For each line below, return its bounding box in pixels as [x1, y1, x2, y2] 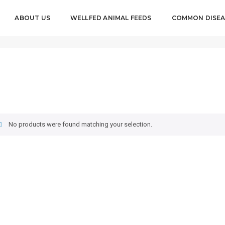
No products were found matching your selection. [8, 121, 152, 128]
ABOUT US [15, 14, 50, 22]
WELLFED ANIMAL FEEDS [70, 14, 152, 22]
